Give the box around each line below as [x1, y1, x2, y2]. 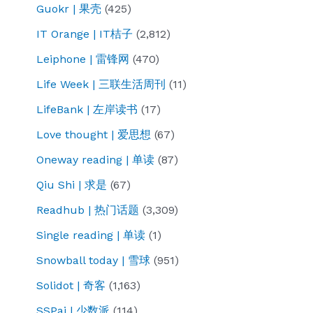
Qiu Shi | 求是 [36, 178, 107, 192]
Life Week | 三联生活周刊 [36, 78, 166, 92]
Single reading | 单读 [36, 228, 145, 242]
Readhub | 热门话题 [36, 203, 139, 217]
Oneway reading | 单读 [36, 153, 154, 167]
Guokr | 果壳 [36, 2, 101, 16]
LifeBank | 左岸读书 [36, 103, 138, 117]
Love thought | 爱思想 [36, 128, 151, 142]
